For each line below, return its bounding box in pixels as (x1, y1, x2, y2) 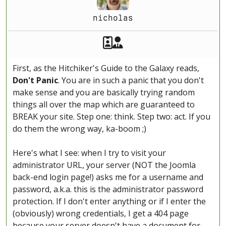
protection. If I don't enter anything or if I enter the (13, 196, 206, 207)
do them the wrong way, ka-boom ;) (13, 123, 146, 135)
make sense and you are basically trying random (13, 87, 195, 98)
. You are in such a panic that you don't (58, 75, 204, 86)
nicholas (93, 13, 133, 23)
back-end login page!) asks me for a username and (13, 172, 203, 183)
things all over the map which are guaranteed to (13, 99, 195, 110)
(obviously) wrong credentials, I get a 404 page (13, 208, 189, 219)
